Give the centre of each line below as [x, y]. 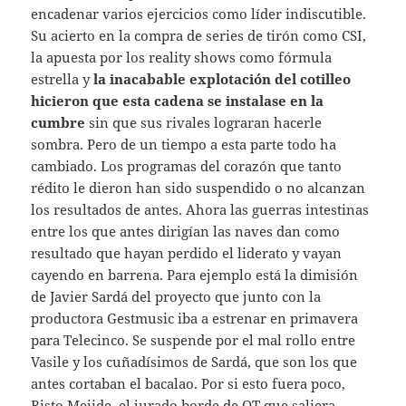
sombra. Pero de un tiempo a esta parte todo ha [184, 145]
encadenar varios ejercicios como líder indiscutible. [199, 14]
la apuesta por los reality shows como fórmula [182, 58]
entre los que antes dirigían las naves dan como [186, 232]
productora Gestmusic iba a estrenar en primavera [195, 319]
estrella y [63, 79]
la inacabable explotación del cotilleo [222, 79]
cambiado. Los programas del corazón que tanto [187, 166]
